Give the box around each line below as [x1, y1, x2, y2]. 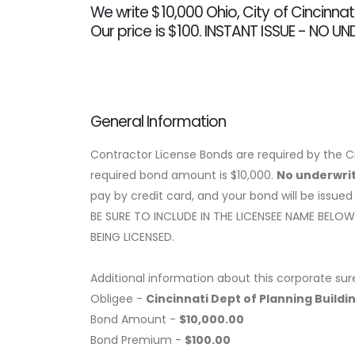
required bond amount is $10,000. [90, 167, 277, 184]
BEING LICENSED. [90, 229, 174, 246]
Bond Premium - [90, 332, 185, 349]
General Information [90, 111, 227, 133]
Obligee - [90, 291, 146, 307]
